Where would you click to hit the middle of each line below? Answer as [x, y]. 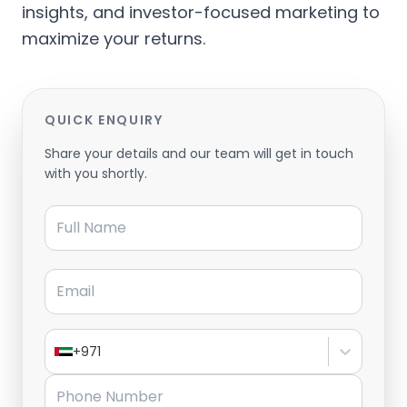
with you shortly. [96, 173]
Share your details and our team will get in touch [199, 153]
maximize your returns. [114, 38]
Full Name [79, 211]
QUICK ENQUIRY [104, 119]
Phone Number [97, 383]
